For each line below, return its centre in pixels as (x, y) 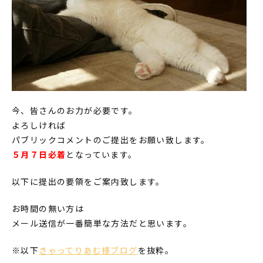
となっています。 (102, 154)
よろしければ (39, 125)
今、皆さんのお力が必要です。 (75, 110)
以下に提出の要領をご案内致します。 (88, 181)
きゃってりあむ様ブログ (88, 250)
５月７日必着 (39, 154)
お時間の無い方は (48, 208)
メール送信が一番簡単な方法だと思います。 (102, 223)
